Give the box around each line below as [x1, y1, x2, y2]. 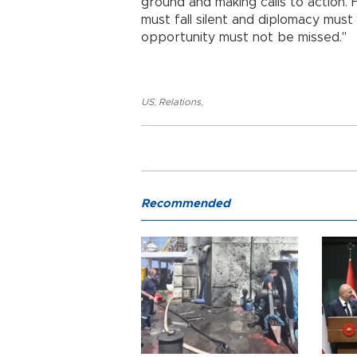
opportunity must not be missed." [141, 30, 347, 44]
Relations [159, 96, 201, 107]
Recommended [141, 197, 230, 210]
